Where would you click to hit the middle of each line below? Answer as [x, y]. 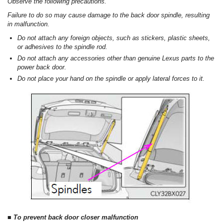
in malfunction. [28, 24]
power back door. [42, 67]
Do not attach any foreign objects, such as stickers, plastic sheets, [114, 38]
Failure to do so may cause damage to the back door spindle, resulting [109, 15]
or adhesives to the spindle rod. [62, 47]
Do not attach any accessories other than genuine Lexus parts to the [116, 58]
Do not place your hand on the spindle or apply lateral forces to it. [111, 79]
